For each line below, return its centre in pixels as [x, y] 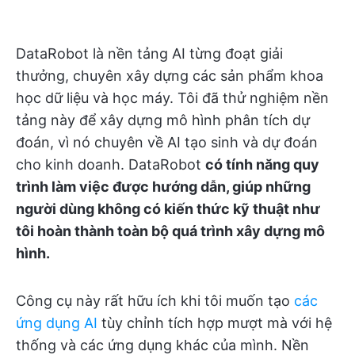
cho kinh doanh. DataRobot [111, 165]
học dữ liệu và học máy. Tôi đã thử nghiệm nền [172, 98]
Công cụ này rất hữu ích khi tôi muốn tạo [155, 301]
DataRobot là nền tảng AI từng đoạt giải [149, 54]
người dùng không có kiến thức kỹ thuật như [168, 209]
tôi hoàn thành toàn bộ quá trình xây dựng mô [170, 231]
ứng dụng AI [57, 323]
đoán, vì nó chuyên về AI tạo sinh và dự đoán [167, 143]
